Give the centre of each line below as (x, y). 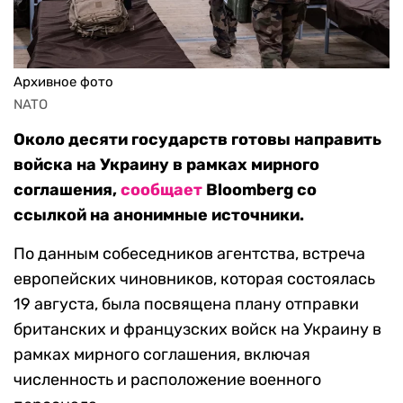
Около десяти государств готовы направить (197, 140)
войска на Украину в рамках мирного (166, 165)
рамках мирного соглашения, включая (162, 355)
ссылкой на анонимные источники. (159, 215)
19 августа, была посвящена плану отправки (186, 304)
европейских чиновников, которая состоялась (194, 279)
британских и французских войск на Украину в (197, 330)
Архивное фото (63, 82)
